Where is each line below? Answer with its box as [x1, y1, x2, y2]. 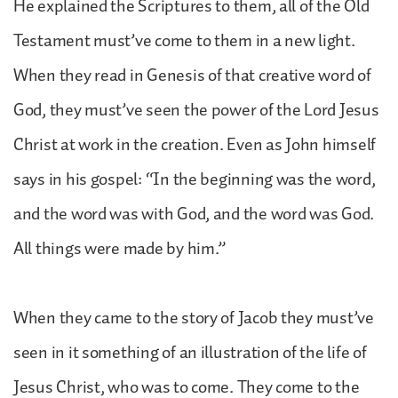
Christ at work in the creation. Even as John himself [13, 130, 376, 159]
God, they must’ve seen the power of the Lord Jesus [13, 95, 379, 124]
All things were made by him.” [13, 234, 227, 263]
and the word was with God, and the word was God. [13, 199, 375, 228]
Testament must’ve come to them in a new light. [13, 26, 355, 55]
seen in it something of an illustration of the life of [13, 338, 367, 367]
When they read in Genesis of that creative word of [13, 60, 371, 90]
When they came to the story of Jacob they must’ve [13, 303, 374, 332]
